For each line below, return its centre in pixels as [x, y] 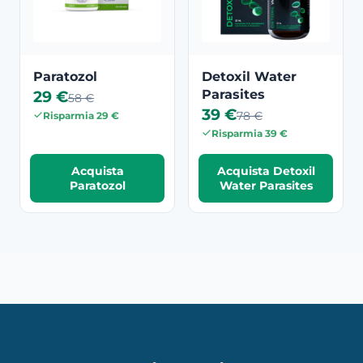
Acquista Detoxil [266, 171]
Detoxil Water [249, 76]
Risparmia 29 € [81, 115]
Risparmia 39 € [250, 133]
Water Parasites [266, 185]
